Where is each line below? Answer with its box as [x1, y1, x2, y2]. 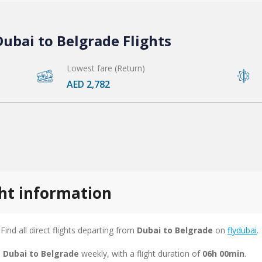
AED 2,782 [67, 77, 110, 91]
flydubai [227, 224, 257, 236]
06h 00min [202, 247, 244, 259]
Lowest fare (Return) [67, 62, 145, 74]
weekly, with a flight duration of [79, 247, 202, 259]
